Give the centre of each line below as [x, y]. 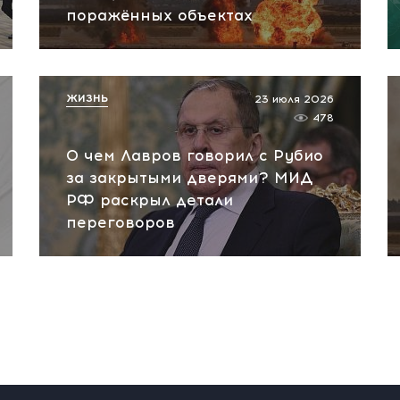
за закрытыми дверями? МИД [189, 178]
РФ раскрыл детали [150, 200]
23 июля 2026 [294, 99]
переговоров [121, 222]
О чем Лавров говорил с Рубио [195, 155]
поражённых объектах [159, 15]
